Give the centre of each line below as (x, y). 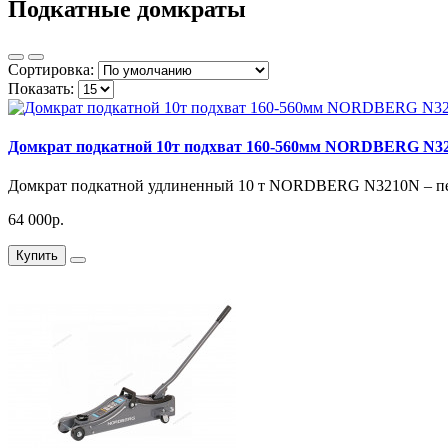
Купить (37, 256)
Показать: (41, 88)
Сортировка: (51, 69)
